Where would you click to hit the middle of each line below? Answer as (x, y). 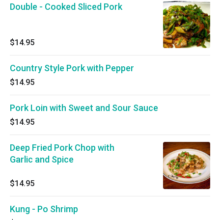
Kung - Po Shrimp (44, 209)
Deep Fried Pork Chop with (62, 148)
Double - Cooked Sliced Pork (66, 7)
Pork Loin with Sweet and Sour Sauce (84, 108)
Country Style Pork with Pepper (72, 68)
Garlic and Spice (42, 159)
